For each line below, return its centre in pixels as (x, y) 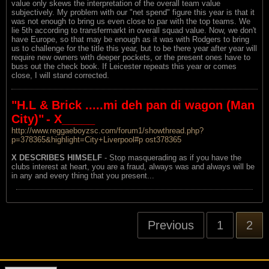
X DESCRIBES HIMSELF (57, 157)
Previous (171, 225)
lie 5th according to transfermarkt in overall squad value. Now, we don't (134, 30)
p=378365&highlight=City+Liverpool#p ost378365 (96, 139)
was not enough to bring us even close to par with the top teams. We (131, 21)
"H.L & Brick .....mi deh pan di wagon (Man (133, 105)
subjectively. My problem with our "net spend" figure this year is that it (133, 12)
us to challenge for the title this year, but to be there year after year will (134, 48)
